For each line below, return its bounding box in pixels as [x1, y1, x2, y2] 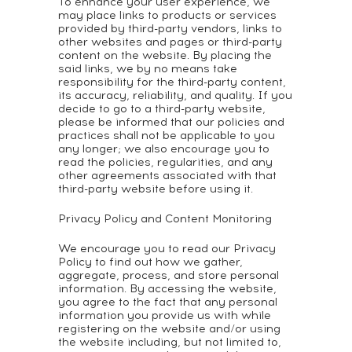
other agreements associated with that [58, 169, 277, 182]
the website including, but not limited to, [58, 335, 281, 349]
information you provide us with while [58, 309, 271, 322]
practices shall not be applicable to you [58, 129, 275, 142]
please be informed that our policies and [58, 115, 284, 129]
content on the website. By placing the [58, 49, 272, 62]
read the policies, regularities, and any [58, 156, 273, 169]
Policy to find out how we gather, [58, 255, 243, 269]
